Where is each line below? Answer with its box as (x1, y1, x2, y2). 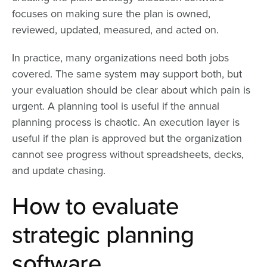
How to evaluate (12, 191, 179, 221)
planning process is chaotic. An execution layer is (12, 115, 240, 129)
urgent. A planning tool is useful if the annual (12, 99, 219, 113)
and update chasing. (12, 163, 105, 177)
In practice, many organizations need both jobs (12, 51, 229, 64)
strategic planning (12, 220, 194, 249)
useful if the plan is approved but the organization (12, 131, 242, 145)
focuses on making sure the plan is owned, (12, 7, 210, 20)
